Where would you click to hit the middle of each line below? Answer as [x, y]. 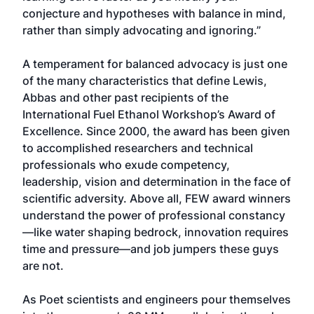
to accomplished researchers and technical [138, 148]
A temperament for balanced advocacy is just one [155, 64]
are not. [43, 266]
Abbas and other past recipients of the [125, 97]
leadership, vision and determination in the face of [157, 182]
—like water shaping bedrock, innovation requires [156, 232]
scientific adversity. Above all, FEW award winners [157, 198]
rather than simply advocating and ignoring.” [142, 30]
